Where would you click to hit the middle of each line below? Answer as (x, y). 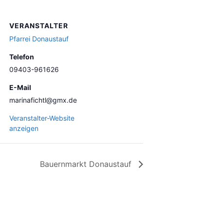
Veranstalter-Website (42, 118)
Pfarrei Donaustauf (39, 39)
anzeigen (24, 128)
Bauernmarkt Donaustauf (87, 164)
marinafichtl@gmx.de (43, 100)
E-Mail (20, 87)
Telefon (22, 57)
